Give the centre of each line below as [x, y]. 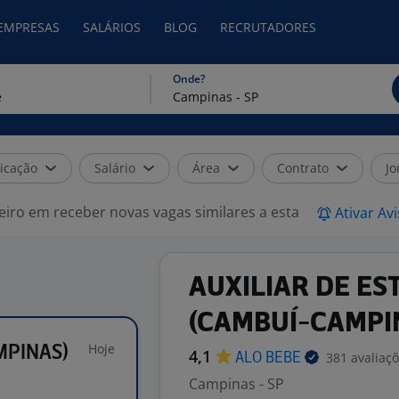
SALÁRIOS [112, 27]
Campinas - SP [236, 384]
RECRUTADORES [268, 27]
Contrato [303, 168]
